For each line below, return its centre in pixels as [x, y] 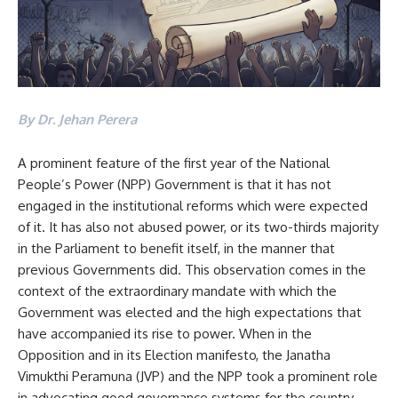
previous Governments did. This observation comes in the [192, 269]
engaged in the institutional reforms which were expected [193, 205]
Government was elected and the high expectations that [190, 312]
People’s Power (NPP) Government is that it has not [175, 184]
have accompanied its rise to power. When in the [165, 333]
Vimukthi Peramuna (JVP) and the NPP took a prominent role [198, 376]
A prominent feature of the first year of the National [174, 163]
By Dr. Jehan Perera [77, 119]
